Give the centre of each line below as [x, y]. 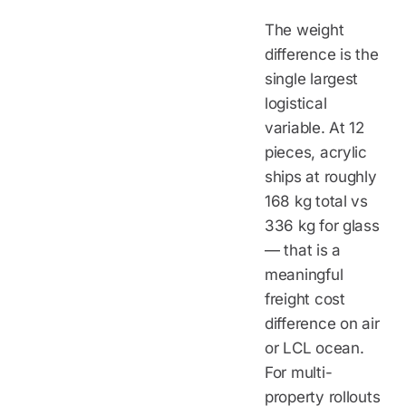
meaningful [304, 274]
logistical [296, 103]
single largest [312, 78]
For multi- [299, 372]
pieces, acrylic [316, 152]
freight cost [305, 299]
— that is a [303, 250]
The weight [304, 29]
